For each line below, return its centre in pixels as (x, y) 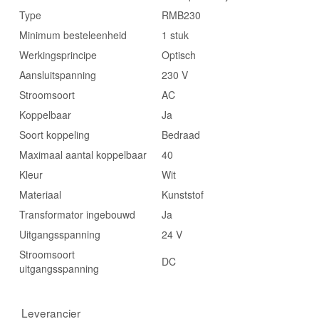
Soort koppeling (55, 134)
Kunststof (183, 194)
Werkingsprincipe (58, 54)
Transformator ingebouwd (78, 214)
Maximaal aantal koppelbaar (83, 154)
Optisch (179, 54)
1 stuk (176, 35)
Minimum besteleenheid (73, 35)
